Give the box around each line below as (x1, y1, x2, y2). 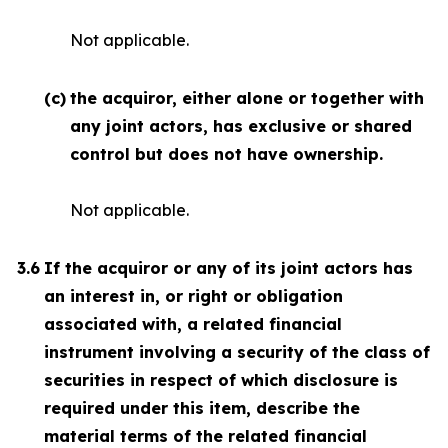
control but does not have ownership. (70, 144, 383, 164)
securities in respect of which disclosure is (44, 370, 398, 390)
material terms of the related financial (44, 426, 367, 446)
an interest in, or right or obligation (44, 286, 343, 306)
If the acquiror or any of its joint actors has (44, 258, 413, 278)
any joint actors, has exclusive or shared (70, 116, 412, 136)
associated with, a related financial (44, 314, 342, 334)
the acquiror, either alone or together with (70, 88, 424, 108)
